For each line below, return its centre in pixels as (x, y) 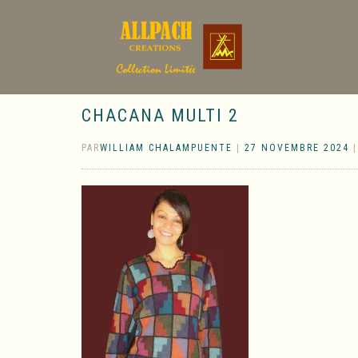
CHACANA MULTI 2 (160, 115)
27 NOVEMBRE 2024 (297, 148)
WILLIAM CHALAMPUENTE (166, 148)
